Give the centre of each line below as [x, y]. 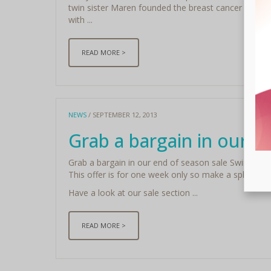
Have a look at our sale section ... [133, 192]
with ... [80, 19]
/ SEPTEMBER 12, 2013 [122, 114]
